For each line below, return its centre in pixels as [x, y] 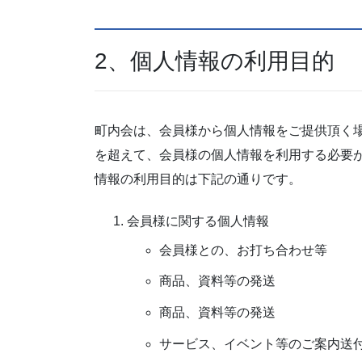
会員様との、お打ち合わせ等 [243, 250]
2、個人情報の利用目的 [215, 61]
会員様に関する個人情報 [198, 221]
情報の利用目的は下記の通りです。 [198, 179]
